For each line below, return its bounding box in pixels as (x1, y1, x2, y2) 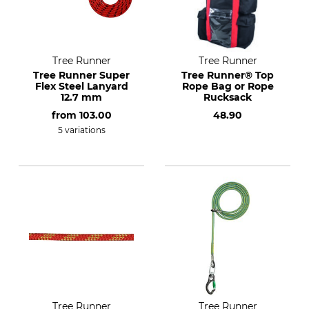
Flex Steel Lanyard (34, 80, 128, 92)
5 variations (57, 125, 106, 135)
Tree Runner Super (33, 69, 130, 81)
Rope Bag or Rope (181, 80, 274, 92)
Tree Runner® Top (181, 69, 274, 81)
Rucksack (203, 91, 252, 103)
